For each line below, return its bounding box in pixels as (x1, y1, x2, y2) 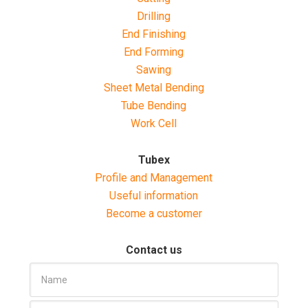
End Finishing (122, 27, 186, 41)
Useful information (109, 188, 199, 202)
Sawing (136, 63, 172, 76)
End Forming (124, 45, 184, 58)
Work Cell (131, 116, 177, 130)
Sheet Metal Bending (103, 80, 204, 94)
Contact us (125, 243, 182, 256)
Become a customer (105, 206, 202, 220)
